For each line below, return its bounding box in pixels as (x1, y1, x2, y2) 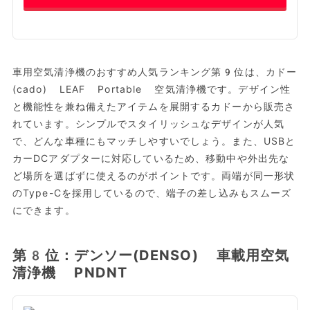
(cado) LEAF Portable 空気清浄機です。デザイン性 (12, 83, 291, 95)
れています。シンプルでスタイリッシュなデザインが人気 (12, 118, 285, 129)
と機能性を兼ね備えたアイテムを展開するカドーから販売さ (12, 100, 295, 112)
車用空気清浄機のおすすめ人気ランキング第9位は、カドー (12, 66, 298, 77)
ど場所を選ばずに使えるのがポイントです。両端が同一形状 (12, 170, 295, 181)
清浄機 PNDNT (12, 264, 128, 281)
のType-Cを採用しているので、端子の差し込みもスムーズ (12, 187, 292, 199)
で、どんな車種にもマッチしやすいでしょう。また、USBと (12, 135, 296, 147)
